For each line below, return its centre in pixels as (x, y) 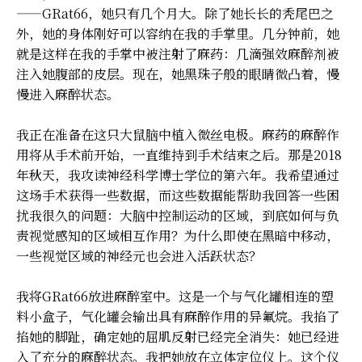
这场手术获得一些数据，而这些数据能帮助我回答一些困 (178, 195)
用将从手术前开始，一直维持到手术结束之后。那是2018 (179, 154)
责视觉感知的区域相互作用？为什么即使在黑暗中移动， (178, 235)
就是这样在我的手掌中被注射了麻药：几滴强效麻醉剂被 (178, 53)
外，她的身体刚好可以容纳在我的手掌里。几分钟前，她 (178, 33)
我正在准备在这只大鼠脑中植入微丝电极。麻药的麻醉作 (178, 134)
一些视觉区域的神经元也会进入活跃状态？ (139, 255)
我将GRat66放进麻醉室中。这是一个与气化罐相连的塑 (175, 296)
